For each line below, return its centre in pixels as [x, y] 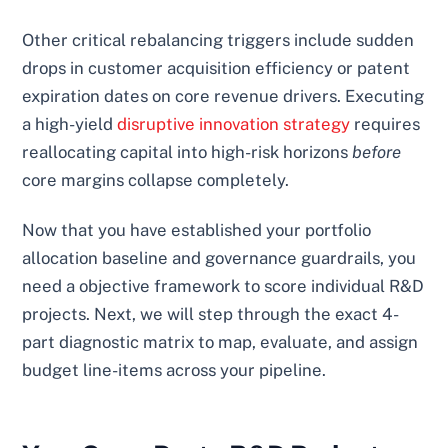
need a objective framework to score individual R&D [223, 285]
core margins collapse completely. [156, 179]
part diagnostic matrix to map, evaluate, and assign [220, 341]
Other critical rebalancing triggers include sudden [218, 39]
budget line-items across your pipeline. [174, 369]
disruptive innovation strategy [234, 123]
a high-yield [70, 123]
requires [385, 123]
